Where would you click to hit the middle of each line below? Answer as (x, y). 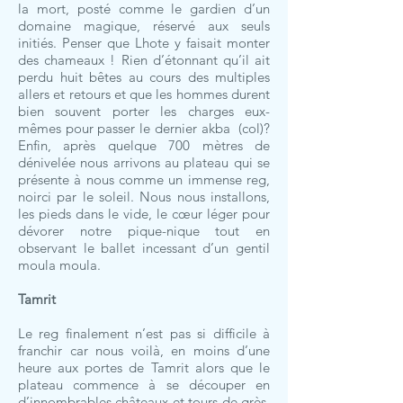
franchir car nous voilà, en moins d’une (144, 350)
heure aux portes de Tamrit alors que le (144, 367)
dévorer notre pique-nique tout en (144, 231)
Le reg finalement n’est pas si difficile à (144, 333)
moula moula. (59, 265)
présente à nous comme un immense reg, (144, 179)
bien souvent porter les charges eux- (144, 111)
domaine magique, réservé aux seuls (144, 26)
